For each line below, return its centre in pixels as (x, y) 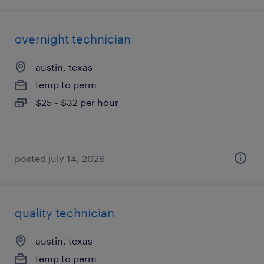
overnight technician (73, 39)
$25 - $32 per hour (77, 102)
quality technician (65, 213)
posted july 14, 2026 (60, 158)
